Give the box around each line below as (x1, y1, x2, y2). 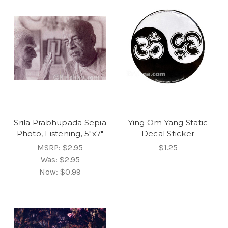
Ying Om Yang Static (128, 118, 208, 127)
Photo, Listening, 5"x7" (16, 129, 104, 138)
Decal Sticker (141, 129, 195, 138)
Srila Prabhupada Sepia (14, 118, 106, 127)
